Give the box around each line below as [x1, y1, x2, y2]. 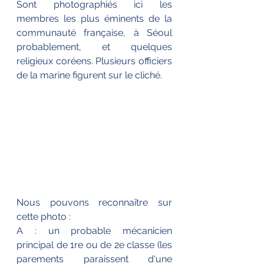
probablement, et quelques [16, 41, 172, 52]
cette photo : [16, 210, 73, 222]
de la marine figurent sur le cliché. [16, 69, 162, 81]
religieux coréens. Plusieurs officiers [16, 55, 172, 67]
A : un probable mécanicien [16, 225, 172, 236]
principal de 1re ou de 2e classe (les [16, 239, 172, 250]
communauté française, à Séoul [16, 27, 172, 38]
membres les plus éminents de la [16, 12, 172, 24]
